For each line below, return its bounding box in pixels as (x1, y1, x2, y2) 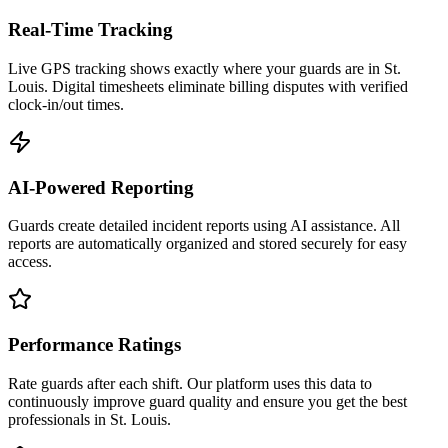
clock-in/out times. (8, 95, 124, 113)
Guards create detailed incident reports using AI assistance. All (8, 217, 400, 235)
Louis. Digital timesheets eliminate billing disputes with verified (8, 77, 408, 95)
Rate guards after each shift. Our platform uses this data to (8, 374, 372, 392)
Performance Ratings (8, 334, 181, 356)
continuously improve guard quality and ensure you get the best (8, 392, 407, 410)
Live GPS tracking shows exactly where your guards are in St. (8, 59, 401, 77)
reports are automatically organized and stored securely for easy (8, 235, 407, 253)
